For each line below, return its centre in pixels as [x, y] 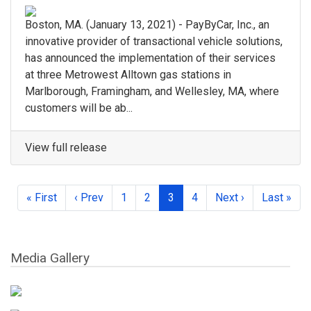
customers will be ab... [79, 108]
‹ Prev [89, 198]
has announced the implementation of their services [150, 58]
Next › [230, 198]
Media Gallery [50, 258]
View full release [66, 148]
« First [42, 198]
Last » [277, 198]
